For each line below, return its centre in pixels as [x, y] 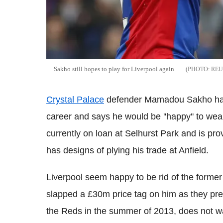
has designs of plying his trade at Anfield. [127, 150]
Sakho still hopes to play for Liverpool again [114, 69]
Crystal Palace [75, 99]
